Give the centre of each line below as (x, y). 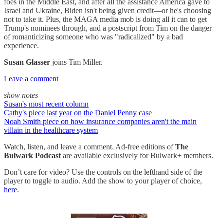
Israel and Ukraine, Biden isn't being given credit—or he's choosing (108, 10)
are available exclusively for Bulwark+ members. (137, 155)
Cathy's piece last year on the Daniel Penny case (78, 113)
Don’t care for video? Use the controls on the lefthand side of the (103, 172)
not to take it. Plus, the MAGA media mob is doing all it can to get (105, 19)
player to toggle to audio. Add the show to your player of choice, (103, 181)
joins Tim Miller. (76, 62)
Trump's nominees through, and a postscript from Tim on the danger (108, 28)
